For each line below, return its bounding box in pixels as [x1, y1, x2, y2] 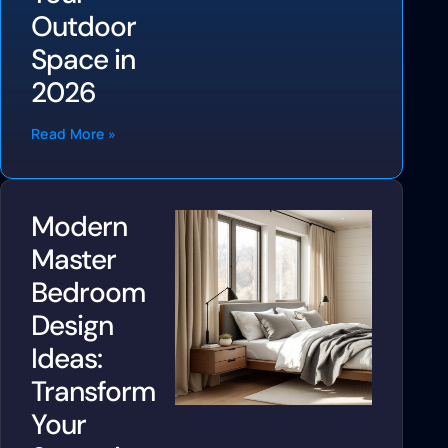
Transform [31, 372, 155, 410]
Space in [31, 40, 135, 78]
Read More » [31, 123, 117, 143]
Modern [31, 207, 127, 245]
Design [31, 306, 113, 344]
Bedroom [31, 273, 145, 311]
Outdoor [31, 7, 136, 45]
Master [31, 240, 116, 278]
